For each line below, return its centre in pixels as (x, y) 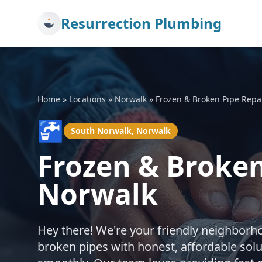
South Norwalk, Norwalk (121, 131)
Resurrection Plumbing (141, 23)
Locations (87, 99)
